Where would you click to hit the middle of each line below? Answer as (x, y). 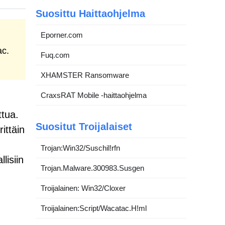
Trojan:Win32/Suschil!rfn (80, 148)
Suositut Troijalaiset (84, 126)
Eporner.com (62, 35)
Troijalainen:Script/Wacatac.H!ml (94, 208)
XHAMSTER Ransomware (85, 75)
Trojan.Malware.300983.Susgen (92, 168)
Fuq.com (55, 55)
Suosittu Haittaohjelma (90, 13)
